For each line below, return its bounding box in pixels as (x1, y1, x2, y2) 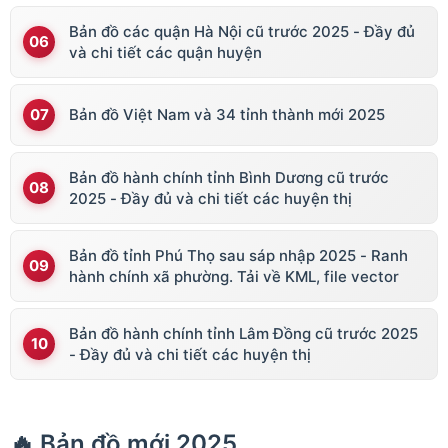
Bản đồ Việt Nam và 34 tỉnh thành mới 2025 (69, 105, 385, 125)
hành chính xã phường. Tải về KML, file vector (69, 266, 399, 286)
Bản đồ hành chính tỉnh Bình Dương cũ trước (69, 167, 389, 187)
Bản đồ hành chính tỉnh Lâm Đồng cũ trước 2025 (69, 323, 418, 343)
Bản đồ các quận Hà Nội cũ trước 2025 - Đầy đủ (69, 21, 415, 41)
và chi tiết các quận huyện (69, 42, 262, 62)
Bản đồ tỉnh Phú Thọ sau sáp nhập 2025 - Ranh (69, 245, 408, 265)
